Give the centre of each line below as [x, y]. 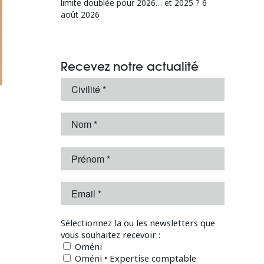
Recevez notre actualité [130, 67]
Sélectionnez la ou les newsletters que [138, 223]
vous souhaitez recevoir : [111, 235]
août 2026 [80, 14]
